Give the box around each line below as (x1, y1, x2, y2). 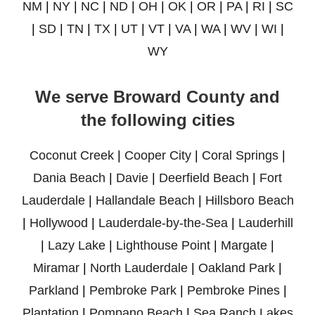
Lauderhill (238, 216, 293, 231)
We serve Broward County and (35, 87, 280, 107)
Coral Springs (202, 148, 278, 163)
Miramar (33, 261, 79, 276)
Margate (221, 238, 267, 253)
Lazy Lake (48, 238, 105, 253)
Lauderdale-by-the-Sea (98, 216, 228, 231)
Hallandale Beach (95, 193, 195, 208)
